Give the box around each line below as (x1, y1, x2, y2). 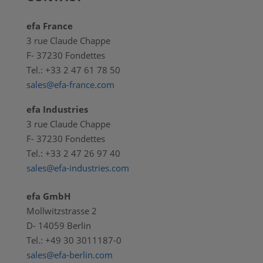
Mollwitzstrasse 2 (26, 204, 97, 217)
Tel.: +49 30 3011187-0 (26, 234, 122, 246)
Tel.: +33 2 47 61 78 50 (26, 63, 120, 76)
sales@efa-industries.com (26, 161, 129, 174)
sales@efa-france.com (26, 78, 114, 90)
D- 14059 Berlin (26, 219, 91, 231)
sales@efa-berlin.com (26, 248, 113, 261)
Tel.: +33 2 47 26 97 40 (26, 147, 120, 159)
